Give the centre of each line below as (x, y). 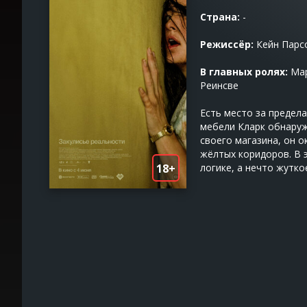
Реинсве (219, 85)
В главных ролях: (244, 72)
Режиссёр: (227, 44)
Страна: (220, 17)
